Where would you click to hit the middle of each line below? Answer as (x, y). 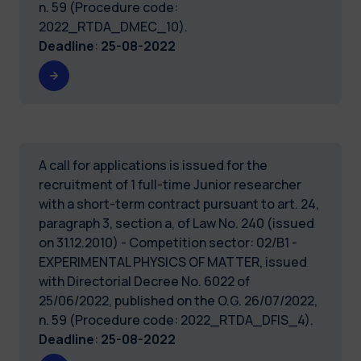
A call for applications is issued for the (153, 165)
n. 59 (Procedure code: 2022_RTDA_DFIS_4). (176, 320)
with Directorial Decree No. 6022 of (144, 281)
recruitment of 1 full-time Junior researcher (170, 184)
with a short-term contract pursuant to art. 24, (179, 203)
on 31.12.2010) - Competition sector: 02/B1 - (168, 242)
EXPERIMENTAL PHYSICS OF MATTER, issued (173, 261)
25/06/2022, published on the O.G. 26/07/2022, (178, 300)
